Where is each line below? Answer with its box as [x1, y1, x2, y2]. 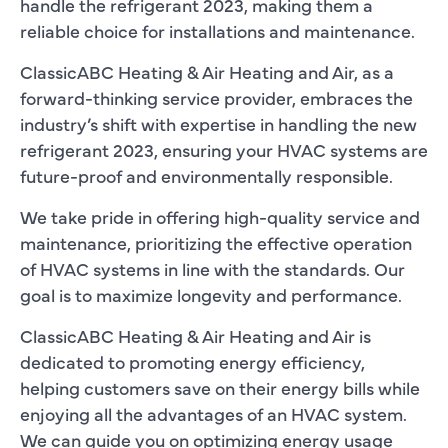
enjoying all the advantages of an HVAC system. [20, 400, 407, 426]
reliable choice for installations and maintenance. [20, 17, 415, 43]
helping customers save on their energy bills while [20, 374, 420, 400]
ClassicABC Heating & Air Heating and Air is [20, 322, 371, 348]
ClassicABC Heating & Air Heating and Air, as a [20, 58, 394, 84]
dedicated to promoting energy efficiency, [20, 348, 365, 374]
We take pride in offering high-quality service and [20, 203, 420, 229]
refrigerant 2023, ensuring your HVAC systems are [20, 136, 428, 162]
